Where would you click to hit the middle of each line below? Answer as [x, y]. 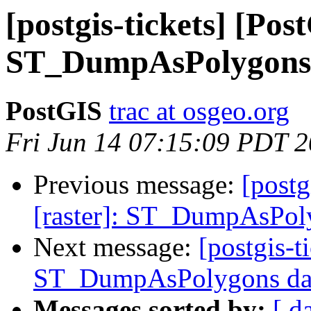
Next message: [116, 247]
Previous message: [137, 185]
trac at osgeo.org [199, 111]
